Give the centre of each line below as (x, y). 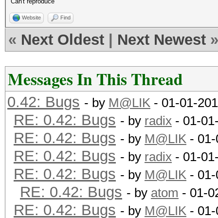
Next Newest (162, 40)
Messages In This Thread (95, 79)
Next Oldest (63, 40)
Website (31, 18)
